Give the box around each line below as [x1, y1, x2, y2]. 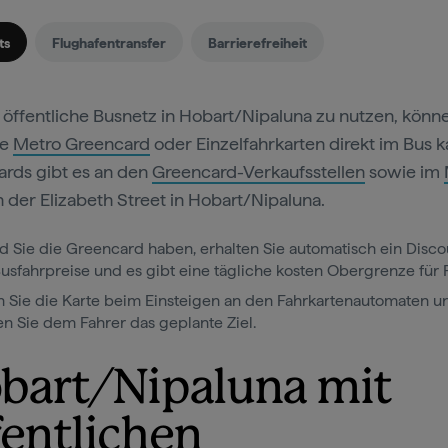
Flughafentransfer [52, 34, 166, 51]
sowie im [365, 160, 444, 182]
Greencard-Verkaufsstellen [152, 160, 365, 182]
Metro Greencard [13, 132, 150, 154]
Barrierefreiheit [208, 34, 307, 51]
